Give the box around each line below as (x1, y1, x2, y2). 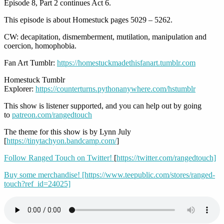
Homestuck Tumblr (4, 75, 65, 84)
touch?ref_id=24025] (4, 179, 70, 188)
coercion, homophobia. (4, 41, 76, 50)
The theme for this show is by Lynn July (4, 127, 131, 136)
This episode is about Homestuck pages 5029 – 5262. (4, 15, 172, 24)
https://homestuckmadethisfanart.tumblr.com (57, 58, 195, 67)
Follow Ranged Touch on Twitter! (4, 153, 114, 162)
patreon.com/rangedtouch (12, 110, 92, 119)
